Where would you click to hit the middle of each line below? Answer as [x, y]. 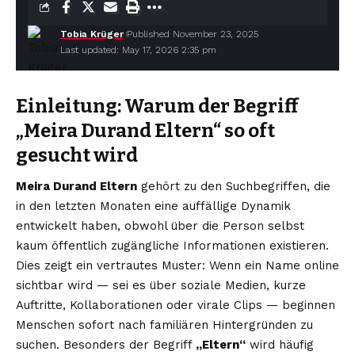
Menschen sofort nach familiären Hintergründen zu [164, 325]
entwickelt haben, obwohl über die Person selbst [160, 226]
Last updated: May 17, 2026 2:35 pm [138, 50]
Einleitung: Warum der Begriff [157, 106]
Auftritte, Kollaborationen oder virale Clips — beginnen [176, 305]
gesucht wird [77, 155]
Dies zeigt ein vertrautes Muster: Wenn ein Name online [177, 266]
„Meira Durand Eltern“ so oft [145, 131]
